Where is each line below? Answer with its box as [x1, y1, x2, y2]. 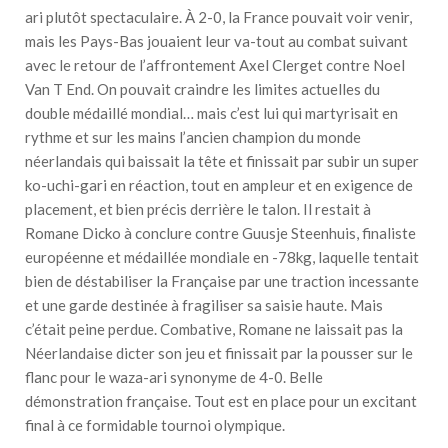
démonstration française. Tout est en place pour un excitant [25, 392, 417, 411]
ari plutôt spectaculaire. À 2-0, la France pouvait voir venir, [25, 8, 412, 27]
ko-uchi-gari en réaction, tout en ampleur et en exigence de [25, 176, 413, 195]
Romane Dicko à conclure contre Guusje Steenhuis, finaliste [25, 224, 416, 243]
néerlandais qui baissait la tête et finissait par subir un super [25, 152, 419, 171]
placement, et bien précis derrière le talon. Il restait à [25, 200, 371, 219]
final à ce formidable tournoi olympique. [25, 416, 285, 435]
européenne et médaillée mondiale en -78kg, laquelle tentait [25, 248, 419, 267]
